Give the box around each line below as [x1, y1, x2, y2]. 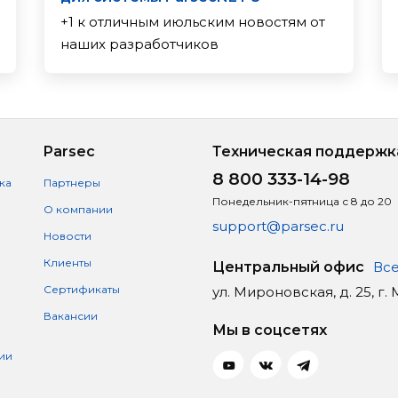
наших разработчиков [60, 35, 219, 52]
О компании [43, 203, 113, 216]
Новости [43, 229, 92, 243]
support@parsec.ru [212, 218, 344, 235]
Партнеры [43, 176, 100, 189]
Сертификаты [43, 283, 120, 296]
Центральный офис [212, 259, 364, 275]
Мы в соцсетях [212, 322, 327, 338]
